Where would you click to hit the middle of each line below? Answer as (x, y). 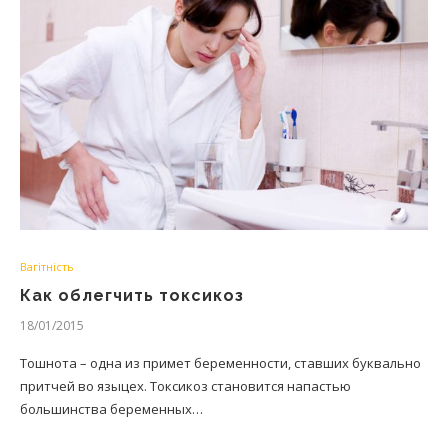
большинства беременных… (111, 409)
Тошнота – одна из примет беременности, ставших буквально (220, 363)
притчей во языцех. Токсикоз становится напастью (185, 386)
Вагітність (47, 266)
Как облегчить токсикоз (132, 295)
